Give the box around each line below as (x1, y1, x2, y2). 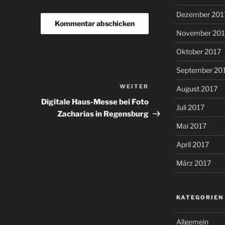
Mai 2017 (176, 122, 206, 131)
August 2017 (176, 84, 217, 93)
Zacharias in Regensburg (57, 109, 149, 119)
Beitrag (148, 95, 178, 105)
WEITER (120, 83, 149, 90)
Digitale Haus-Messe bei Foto (41, 97, 149, 107)
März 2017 (176, 159, 211, 168)
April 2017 (176, 140, 209, 149)
